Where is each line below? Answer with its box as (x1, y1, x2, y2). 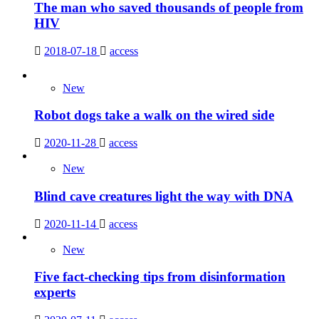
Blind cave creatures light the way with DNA (34, 188, 293, 204)
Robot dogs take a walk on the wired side (34, 108, 274, 123)
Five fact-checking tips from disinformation (34, 269, 286, 285)
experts (34, 285, 75, 300)
